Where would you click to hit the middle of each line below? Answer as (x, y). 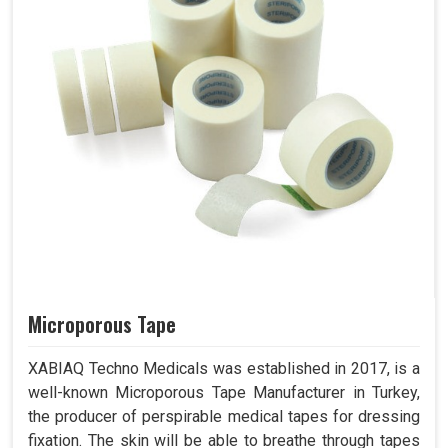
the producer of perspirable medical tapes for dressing (224, 417)
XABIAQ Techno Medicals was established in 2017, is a (224, 369)
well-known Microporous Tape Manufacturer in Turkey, (224, 393)
